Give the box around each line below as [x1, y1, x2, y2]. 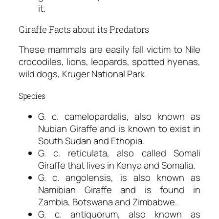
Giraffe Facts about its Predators [19, 23, 149, 35]
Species [19, 90, 45, 101]
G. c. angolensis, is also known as [38, 171, 200, 184]
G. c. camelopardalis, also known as [38, 110, 200, 123]
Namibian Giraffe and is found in [38, 183, 200, 197]
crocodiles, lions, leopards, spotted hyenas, [19, 55, 200, 68]
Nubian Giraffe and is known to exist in [38, 122, 200, 135]
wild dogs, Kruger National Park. [19, 67, 147, 81]
